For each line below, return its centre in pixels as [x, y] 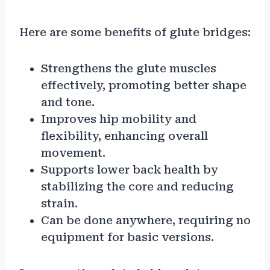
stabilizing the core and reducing [137, 187]
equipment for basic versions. [127, 237]
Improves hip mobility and [119, 119]
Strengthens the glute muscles [129, 69]
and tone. [68, 102]
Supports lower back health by [130, 170]
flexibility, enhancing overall [124, 136]
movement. [73, 153]
